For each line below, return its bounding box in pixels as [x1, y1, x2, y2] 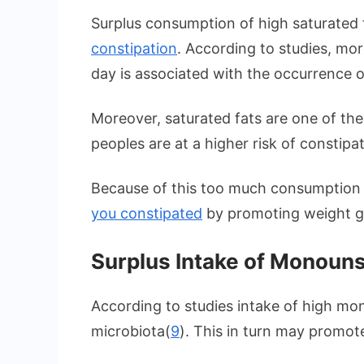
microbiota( [91, 323, 171, 340]
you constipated [91, 205, 202, 223]
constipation [91, 40, 177, 58]
